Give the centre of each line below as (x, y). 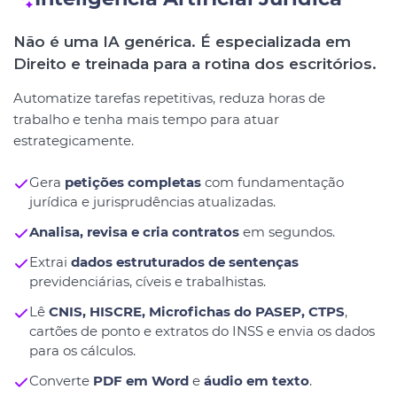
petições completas (132, 182)
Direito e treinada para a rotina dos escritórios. (195, 64)
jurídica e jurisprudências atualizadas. (152, 202)
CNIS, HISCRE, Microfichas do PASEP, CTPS (196, 311)
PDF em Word (140, 381)
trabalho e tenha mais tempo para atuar (146, 119)
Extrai (50, 262)
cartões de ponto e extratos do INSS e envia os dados (202, 331)
